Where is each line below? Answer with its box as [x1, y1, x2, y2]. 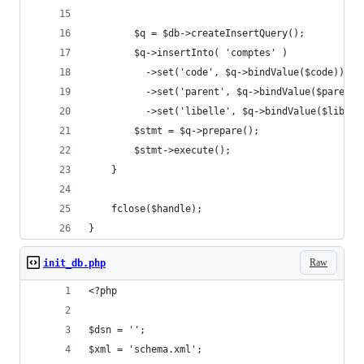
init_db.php [43, 258, 106, 269]
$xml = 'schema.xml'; [89, 344, 202, 355]
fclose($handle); [89, 203, 202, 214]
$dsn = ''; [89, 324, 145, 336]
